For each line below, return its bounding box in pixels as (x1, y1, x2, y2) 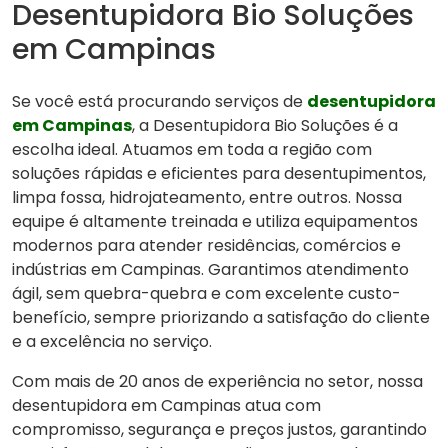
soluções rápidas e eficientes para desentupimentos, (12, 162, 426, 186)
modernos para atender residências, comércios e (12, 234, 401, 258)
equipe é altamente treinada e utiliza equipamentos (12, 210, 418, 234)
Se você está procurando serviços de (12, 90, 307, 114)
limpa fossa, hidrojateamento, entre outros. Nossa (12, 186, 402, 210)
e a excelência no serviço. (12, 330, 212, 354)
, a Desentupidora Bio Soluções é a (132, 114, 398, 138)
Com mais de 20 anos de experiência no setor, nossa (12, 370, 423, 394)
